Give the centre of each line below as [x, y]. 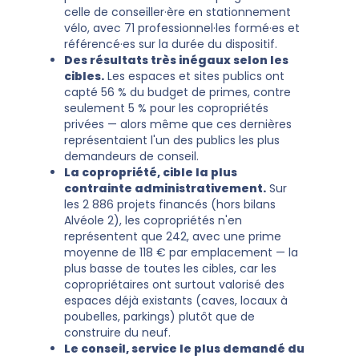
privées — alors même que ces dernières [178, 125]
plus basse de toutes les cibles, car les [170, 269]
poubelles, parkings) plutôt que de [159, 317]
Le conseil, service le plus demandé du [184, 349]
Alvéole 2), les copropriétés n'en [153, 221]
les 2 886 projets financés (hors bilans [170, 205]
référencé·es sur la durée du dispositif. [171, 44]
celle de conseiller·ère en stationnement [177, 12]
